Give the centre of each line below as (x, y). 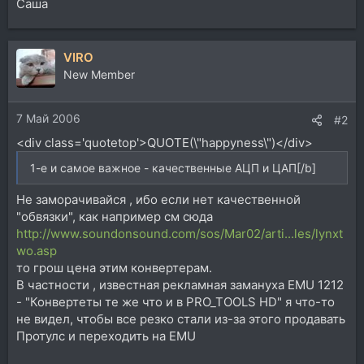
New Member (99, 74)
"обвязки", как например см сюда (115, 216)
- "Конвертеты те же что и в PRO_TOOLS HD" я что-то (175, 301)
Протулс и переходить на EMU (106, 336)
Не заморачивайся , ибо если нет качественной (158, 199)
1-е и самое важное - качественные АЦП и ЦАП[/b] (173, 168)
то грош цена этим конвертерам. (114, 267)
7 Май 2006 (48, 118)
